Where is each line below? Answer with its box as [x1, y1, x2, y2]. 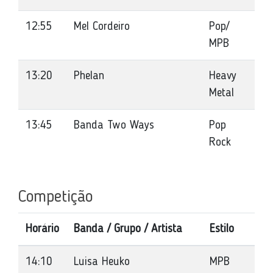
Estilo [210, 223, 234, 235]
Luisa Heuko [74, 256, 130, 268]
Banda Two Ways [74, 119, 154, 132]
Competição [18, 189, 93, 206]
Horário [26, 223, 59, 235]
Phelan [74, 70, 104, 82]
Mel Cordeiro [74, 21, 130, 33]
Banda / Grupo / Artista [74, 223, 182, 235]
